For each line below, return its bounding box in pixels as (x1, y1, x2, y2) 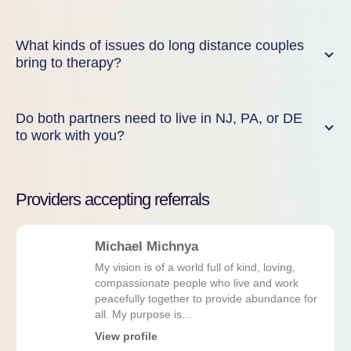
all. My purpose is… (95, 308, 193, 321)
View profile (95, 330, 157, 342)
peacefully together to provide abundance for (95, 292, 317, 306)
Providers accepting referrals (16, 190, 209, 209)
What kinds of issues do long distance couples (16, 38, 304, 53)
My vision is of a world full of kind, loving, (95, 261, 295, 274)
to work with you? (16, 128, 125, 143)
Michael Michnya (95, 239, 198, 255)
